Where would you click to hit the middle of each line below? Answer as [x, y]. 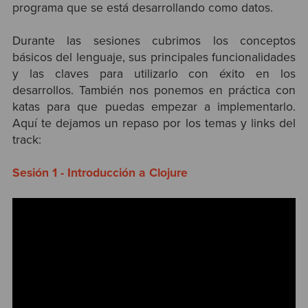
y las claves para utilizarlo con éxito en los [154, 74]
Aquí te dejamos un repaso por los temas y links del [154, 123]
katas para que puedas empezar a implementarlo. [154, 107]
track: [28, 140]
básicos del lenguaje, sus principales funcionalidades [154, 57]
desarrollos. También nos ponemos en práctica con [154, 90]
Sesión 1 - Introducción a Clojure [100, 173]
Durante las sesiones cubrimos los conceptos [154, 41]
